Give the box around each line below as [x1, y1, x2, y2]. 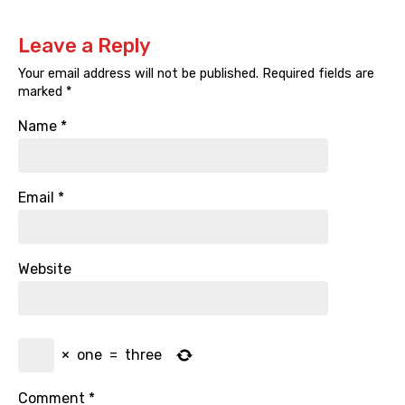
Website [18, 260, 71, 278]
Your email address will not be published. [18, 66, 259, 82]
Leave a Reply [18, 33, 151, 59]
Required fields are [259, 66, 374, 82]
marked [18, 84, 66, 100]
